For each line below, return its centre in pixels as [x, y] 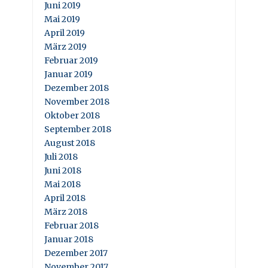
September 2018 [78, 129]
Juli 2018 [61, 156]
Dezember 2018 [77, 88]
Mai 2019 [62, 19]
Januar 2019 [68, 74]
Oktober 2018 [72, 115]
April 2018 [65, 198]
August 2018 [70, 143]
